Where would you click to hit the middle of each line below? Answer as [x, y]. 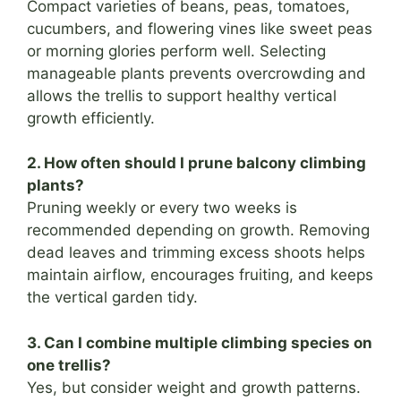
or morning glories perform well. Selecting [176, 51]
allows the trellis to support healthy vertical [182, 95]
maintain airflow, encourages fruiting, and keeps [200, 275]
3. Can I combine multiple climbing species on [200, 342]
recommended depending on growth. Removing [198, 230]
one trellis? [69, 365]
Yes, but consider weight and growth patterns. [194, 387]
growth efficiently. [91, 118]
